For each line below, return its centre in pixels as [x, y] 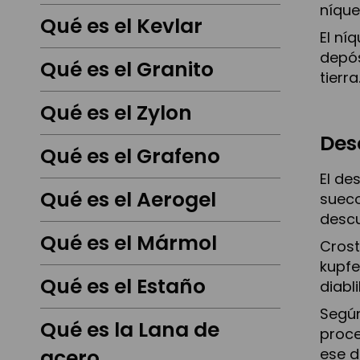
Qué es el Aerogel [128, 200]
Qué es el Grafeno [130, 157]
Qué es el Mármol [129, 243]
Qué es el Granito [127, 70]
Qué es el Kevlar [121, 27]
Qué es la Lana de [130, 330]
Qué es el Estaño [123, 287]
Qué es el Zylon [116, 113]
